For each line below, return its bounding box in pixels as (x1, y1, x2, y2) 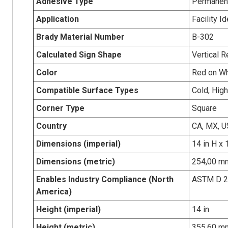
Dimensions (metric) (36, 156, 115, 166)
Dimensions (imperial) (36, 138, 121, 149)
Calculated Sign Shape (36, 49, 122, 60)
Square (191, 103, 217, 113)
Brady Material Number (36, 32, 125, 42)
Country (36, 121, 67, 131)
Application (36, 14, 79, 24)
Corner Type (36, 103, 84, 113)
